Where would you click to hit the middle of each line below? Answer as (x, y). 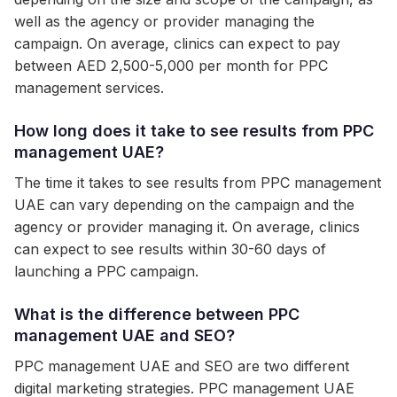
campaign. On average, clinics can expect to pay (177, 43)
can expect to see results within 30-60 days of (170, 249)
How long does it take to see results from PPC (194, 131)
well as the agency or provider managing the (164, 21)
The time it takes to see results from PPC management (198, 183)
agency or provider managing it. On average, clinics (187, 227)
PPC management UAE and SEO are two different (182, 366)
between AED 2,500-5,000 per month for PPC (171, 66)
